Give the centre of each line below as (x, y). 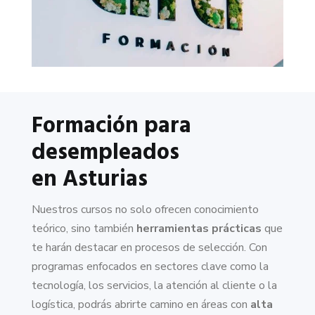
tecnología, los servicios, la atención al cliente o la (154, 286)
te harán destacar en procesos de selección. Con (149, 248)
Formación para (111, 127)
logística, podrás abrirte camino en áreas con (139, 305)
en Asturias (89, 180)
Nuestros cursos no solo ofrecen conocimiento (145, 210)
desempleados (105, 153)
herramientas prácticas (199, 229)
